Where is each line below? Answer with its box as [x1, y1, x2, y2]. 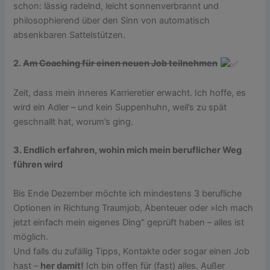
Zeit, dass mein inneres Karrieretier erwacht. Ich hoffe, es [13, 87, 246, 98]
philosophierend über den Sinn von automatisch [13, 14, 210, 26]
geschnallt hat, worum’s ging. [13, 116, 134, 127]
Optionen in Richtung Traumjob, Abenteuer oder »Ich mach [13, 202, 254, 213]
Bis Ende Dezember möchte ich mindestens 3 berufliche [13, 187, 242, 199]
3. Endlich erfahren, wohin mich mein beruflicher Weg [13, 145, 242, 156]
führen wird [13, 159, 63, 171]
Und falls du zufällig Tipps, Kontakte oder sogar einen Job [13, 245, 250, 257]
